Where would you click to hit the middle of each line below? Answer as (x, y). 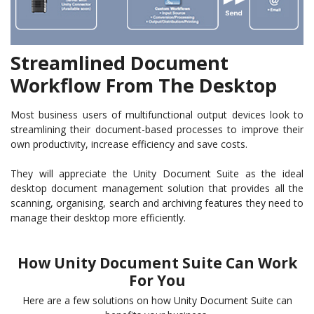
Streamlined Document (120, 62)
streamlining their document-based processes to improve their (157, 129)
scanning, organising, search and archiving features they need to (157, 203)
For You (157, 280)
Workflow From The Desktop (144, 85)
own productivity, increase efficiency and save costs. (129, 144)
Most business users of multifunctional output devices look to (157, 114)
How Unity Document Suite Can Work (157, 262)
